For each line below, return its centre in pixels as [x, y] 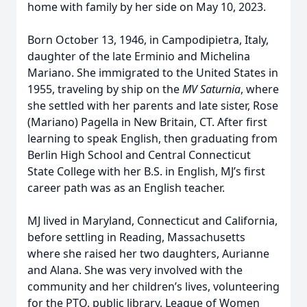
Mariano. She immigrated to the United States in [153, 73]
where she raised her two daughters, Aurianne [148, 254]
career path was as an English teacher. [126, 188]
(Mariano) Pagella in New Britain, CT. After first [147, 122]
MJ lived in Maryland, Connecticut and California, [152, 221]
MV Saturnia [211, 89]
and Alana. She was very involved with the [135, 270]
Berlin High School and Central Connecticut [139, 155]
